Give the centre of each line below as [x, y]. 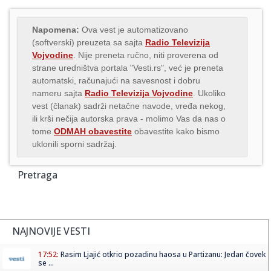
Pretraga [38, 175]
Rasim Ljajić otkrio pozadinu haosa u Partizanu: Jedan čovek [163, 254]
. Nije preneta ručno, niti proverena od [146, 55]
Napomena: [56, 29]
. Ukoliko [209, 93]
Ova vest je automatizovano [134, 29]
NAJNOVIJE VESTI [51, 231]
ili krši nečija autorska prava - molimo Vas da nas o [129, 118]
